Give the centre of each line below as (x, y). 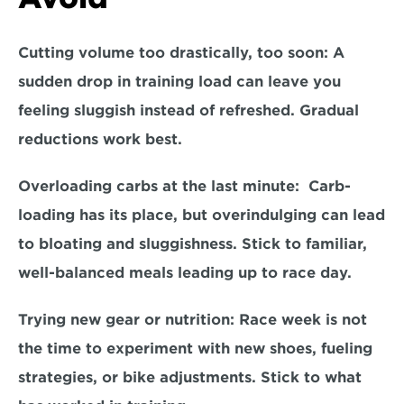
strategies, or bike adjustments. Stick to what (190, 377)
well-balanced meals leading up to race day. (189, 273)
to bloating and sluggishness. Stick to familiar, (193, 244)
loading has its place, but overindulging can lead (202, 215)
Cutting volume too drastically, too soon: (175, 53)
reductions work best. (105, 139)
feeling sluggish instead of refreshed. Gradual (188, 110)
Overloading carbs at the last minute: (159, 186)
